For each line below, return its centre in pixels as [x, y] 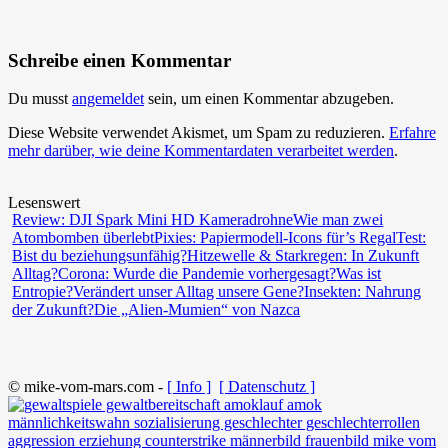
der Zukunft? [53, 310]
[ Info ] [189, 386]
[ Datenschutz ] [267, 386]
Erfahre [412, 133]
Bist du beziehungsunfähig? [100, 256]
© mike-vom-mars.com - [87, 386]
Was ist [359, 274]
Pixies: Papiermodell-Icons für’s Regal [275, 238]
